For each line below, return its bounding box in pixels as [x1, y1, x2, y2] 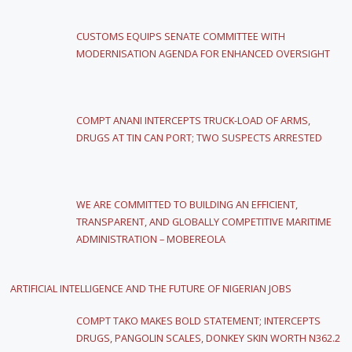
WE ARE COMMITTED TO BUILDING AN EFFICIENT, [76, 198, 299, 212]
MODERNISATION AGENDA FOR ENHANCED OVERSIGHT [76, 46, 333, 60]
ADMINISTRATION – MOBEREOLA [76, 233, 229, 247]
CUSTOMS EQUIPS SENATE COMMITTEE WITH [76, 29, 286, 43]
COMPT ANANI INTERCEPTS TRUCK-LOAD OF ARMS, [76, 114, 311, 127]
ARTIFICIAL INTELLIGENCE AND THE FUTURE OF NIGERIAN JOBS [9, 282, 294, 296]
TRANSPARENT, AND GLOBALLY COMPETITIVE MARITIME [76, 215, 332, 229]
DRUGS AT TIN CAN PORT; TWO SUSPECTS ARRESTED [76, 131, 323, 145]
